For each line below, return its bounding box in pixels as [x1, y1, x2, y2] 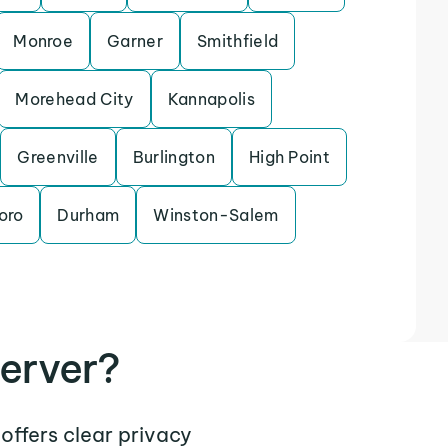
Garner [107, 31, 164, 51]
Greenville [17, 147, 99, 167]
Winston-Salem [153, 205, 279, 225]
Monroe [13, 31, 74, 51]
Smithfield [197, 31, 279, 51]
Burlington [132, 147, 215, 167]
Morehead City [15, 89, 134, 109]
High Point [248, 147, 331, 167]
